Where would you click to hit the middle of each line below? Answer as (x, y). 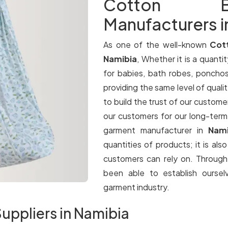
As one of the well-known (157, 45)
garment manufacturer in (156, 130)
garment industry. (136, 187)
